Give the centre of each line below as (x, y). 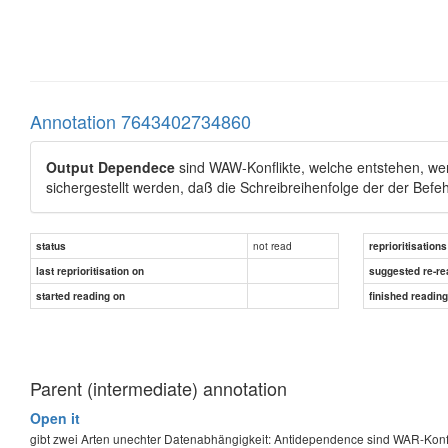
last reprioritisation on (90, 270)
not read (272, 245)
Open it (55, 417)
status (51, 245)
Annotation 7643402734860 (140, 120)
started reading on (80, 295)
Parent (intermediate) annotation (158, 387)
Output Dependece (110, 166)
